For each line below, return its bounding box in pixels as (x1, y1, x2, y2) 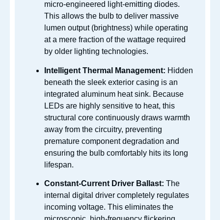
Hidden (165, 66, 193, 75)
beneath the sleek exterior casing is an (44, 78, 178, 86)
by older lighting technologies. (44, 47, 148, 56)
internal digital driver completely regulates (44, 191, 189, 199)
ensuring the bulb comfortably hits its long (44, 148, 188, 157)
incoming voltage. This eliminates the (44, 202, 173, 211)
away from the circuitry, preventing (44, 125, 162, 134)
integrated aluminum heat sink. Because (44, 89, 184, 98)
